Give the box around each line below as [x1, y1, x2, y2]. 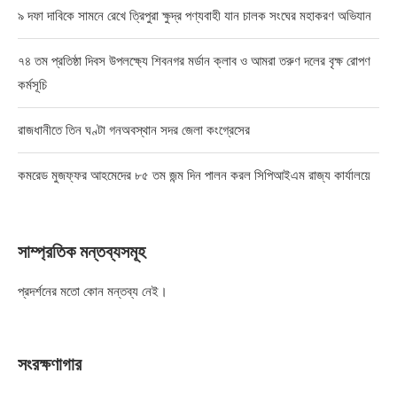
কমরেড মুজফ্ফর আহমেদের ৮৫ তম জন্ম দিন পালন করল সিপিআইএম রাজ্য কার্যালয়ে [18, 166, 370, 184]
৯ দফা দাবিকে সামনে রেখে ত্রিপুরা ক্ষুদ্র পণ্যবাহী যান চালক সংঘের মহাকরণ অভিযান [18, 6, 371, 25]
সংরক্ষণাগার [18, 354, 82, 376]
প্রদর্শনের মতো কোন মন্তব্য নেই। [18, 282, 167, 300]
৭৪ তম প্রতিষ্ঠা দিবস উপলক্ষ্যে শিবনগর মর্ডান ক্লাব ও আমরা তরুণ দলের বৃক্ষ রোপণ [18, 51, 370, 70]
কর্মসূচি [18, 75, 47, 94]
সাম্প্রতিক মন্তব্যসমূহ [18, 241, 145, 263]
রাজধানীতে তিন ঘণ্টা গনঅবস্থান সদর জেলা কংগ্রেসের [18, 121, 250, 139]
